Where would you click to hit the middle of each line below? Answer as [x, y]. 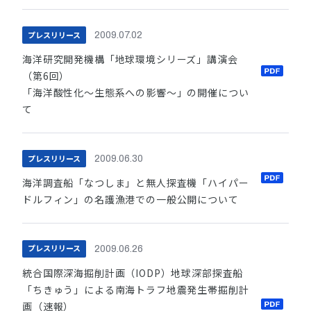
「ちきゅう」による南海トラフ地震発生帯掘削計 [136, 289]
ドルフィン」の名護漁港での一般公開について [131, 199]
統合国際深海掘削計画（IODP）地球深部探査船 [133, 272]
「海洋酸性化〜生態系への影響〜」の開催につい [136, 92]
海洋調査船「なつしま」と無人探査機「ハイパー [136, 182]
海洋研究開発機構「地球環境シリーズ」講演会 [130, 59]
